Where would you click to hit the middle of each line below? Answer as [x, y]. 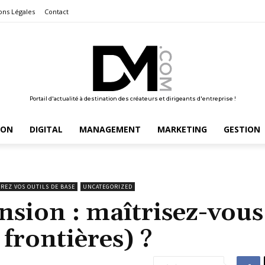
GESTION [242, 129]
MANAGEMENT [110, 129]
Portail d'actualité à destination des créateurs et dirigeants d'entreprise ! [132, 98]
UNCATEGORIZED [108, 186]
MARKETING [182, 129]
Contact [56, 12]
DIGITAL [46, 129]
